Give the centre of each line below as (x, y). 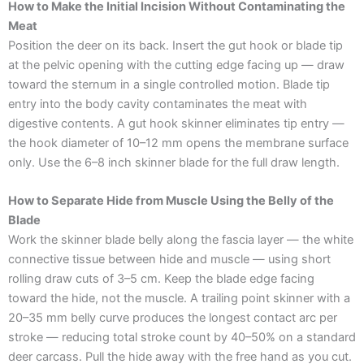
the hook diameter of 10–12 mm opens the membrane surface (178, 143)
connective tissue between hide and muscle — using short (169, 260)
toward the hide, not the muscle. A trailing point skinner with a (179, 299)
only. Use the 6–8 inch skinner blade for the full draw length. (174, 163)
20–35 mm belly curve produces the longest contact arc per (173, 318)
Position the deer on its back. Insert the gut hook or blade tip (175, 46)
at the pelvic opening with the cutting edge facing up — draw (176, 65)
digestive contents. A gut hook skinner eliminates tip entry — (176, 124)
